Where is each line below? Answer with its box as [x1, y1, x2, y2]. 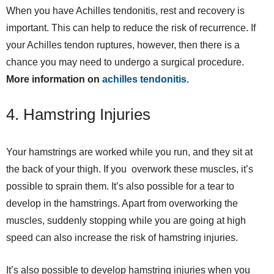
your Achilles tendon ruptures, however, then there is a [6, 39, 240, 50]
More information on [6, 73, 102, 84]
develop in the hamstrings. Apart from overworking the [6, 198, 238, 209]
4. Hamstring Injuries [6, 105, 150, 124]
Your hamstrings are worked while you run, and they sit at [6, 146, 253, 157]
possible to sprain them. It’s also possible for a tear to [6, 180, 234, 191]
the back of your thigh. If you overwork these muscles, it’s [6, 163, 253, 174]
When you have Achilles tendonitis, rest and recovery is [6, 5, 245, 16]
